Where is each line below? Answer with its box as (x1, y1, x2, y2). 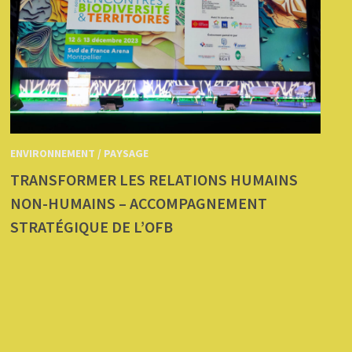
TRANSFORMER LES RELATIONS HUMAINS (10, 170, 299, 190)
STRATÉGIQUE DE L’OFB (10, 217, 174, 237)
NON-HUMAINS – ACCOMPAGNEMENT (10, 193, 268, 214)
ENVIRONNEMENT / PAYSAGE (10, 146, 149, 161)
